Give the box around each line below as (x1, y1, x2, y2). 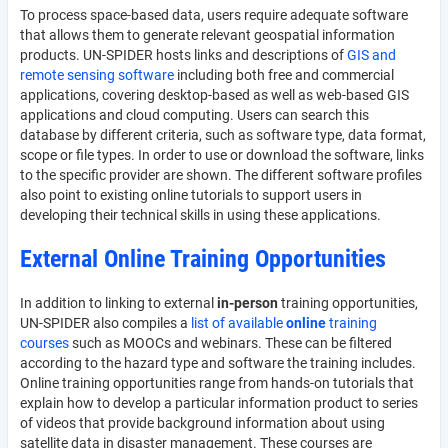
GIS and (347, 47, 396, 63)
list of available (191, 315, 286, 331)
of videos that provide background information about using (20, 415, 385, 431)
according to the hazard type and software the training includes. (20, 355, 416, 371)
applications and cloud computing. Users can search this (20, 107, 369, 123)
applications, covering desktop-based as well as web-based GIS (20, 87, 409, 103)
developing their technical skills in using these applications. (20, 207, 381, 223)
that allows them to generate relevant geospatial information (20, 27, 395, 43)
